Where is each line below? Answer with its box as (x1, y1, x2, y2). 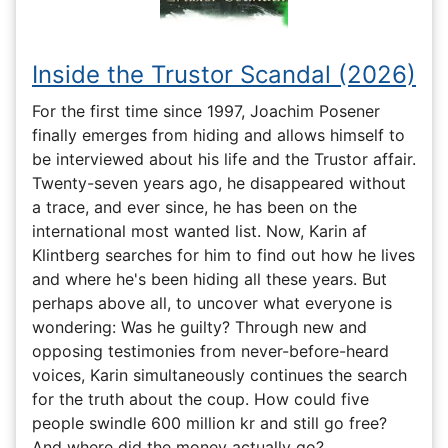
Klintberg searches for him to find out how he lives (32, 245, 415, 266)
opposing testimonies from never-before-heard (32, 341, 389, 362)
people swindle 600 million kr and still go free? (32, 413, 387, 434)
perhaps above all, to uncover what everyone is (32, 293, 392, 314)
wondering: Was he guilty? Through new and (32, 317, 367, 338)
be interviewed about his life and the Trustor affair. (32, 149, 416, 170)
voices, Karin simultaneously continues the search (32, 365, 407, 386)
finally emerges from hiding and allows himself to (32, 125, 405, 146)
